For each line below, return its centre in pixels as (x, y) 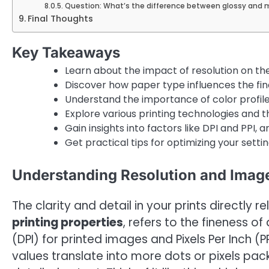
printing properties (68, 223)
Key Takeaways (66, 52)
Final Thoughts (60, 18)
